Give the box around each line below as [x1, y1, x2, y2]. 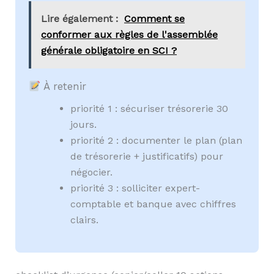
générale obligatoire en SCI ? [41, 45, 177, 56]
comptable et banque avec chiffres [70, 198, 237, 210]
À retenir [40, 80, 87, 92]
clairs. [70, 213, 99, 226]
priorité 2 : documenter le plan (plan [70, 134, 243, 146]
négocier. [70, 166, 113, 178]
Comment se [124, 13, 185, 24]
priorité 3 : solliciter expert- [70, 182, 201, 194]
